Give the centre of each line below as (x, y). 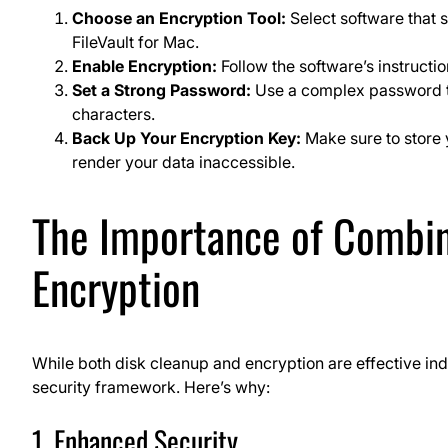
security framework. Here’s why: (151, 386)
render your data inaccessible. (183, 161)
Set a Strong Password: (161, 89)
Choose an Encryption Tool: (179, 17)
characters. (113, 113)
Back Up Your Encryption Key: (186, 137)
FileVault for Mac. (135, 41)
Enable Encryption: (144, 65)
